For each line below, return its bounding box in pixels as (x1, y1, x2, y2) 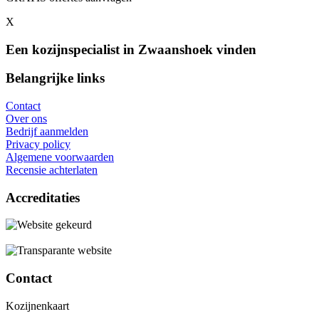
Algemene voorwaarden (6, 151, 114, 164)
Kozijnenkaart (6, 299, 69, 312)
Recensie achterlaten (6, 164, 98, 177)
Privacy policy (6, 138, 70, 151)
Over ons (6, 113, 47, 125)
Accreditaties (6, 189, 80, 205)
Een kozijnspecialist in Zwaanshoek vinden (6, 41, 256, 57)
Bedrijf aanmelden (6, 125, 88, 138)
